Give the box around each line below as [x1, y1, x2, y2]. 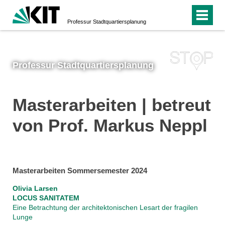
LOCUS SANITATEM [12, 193, 79, 202]
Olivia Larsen [12, 184, 58, 192]
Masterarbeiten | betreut [12, 94, 211, 115]
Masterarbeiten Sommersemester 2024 [12, 166, 147, 175]
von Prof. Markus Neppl [12, 115, 207, 135]
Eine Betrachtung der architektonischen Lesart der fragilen [12, 203, 198, 211]
